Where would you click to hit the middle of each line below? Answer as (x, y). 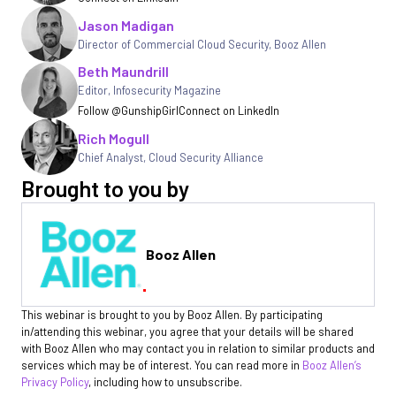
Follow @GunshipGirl (128, 110)
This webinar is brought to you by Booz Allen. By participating (172, 315)
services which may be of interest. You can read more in (162, 366)
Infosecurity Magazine (167, 90)
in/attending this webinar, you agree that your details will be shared (187, 332)
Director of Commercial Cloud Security (173, 44)
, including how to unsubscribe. (165, 382)
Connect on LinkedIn (229, 110)
